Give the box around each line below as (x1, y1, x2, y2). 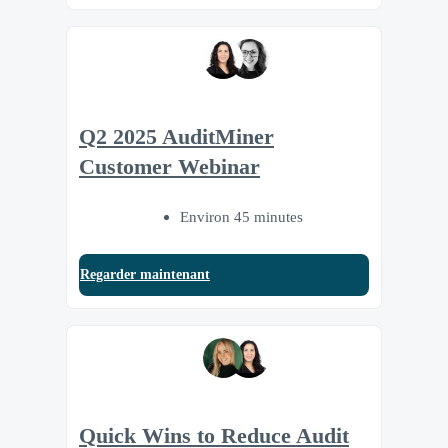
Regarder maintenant (80, 267, 210, 283)
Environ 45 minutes (179, 208, 303, 226)
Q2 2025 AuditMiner (79, 124, 274, 149)
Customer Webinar (79, 154, 260, 179)
